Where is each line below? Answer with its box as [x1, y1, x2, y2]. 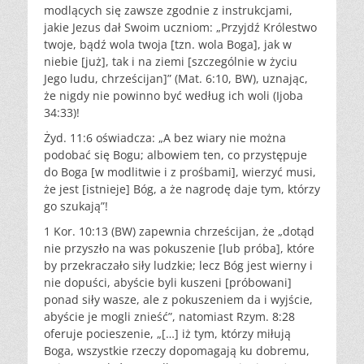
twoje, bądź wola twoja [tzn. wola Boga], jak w [44, 36, 292, 52]
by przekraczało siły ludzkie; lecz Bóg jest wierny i [44, 257, 313, 273]
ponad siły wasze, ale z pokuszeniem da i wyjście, [44, 291, 313, 307]
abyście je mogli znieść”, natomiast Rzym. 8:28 [44, 308, 295, 324]
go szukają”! [44, 197, 108, 214]
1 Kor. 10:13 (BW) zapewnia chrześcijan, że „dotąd [44, 223, 314, 239]
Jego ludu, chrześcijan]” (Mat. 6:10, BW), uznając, [44, 70, 308, 86]
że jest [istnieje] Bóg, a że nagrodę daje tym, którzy [44, 180, 320, 197]
